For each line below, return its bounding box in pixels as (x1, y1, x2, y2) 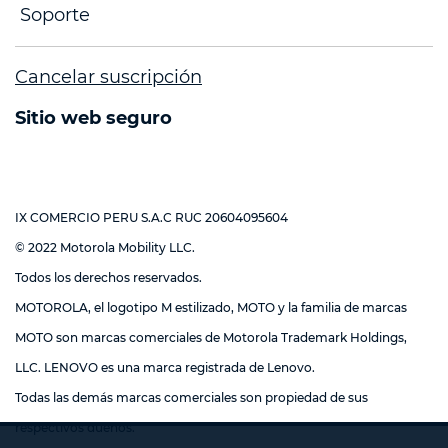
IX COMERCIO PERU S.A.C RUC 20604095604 (15, 210, 288, 225)
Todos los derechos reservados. (15, 270, 202, 285)
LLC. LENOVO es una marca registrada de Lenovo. (15, 360, 315, 375)
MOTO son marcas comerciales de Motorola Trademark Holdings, (15, 330, 407, 345)
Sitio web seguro (15, 107, 172, 129)
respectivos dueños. (15, 420, 135, 435)
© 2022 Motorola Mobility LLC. (15, 240, 195, 255)
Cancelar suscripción (15, 66, 202, 88)
